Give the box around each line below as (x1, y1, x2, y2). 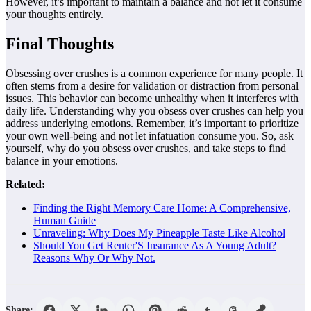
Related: (6, 178, 45, 191)
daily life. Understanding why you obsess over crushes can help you (6, 105, 303, 117)
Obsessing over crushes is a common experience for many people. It (6, 67, 303, 80)
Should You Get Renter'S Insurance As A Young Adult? (33, 239, 276, 252)
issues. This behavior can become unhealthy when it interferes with (6, 92, 299, 105)
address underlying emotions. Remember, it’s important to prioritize (6, 117, 299, 130)
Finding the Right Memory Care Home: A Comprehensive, (33, 202, 291, 215)
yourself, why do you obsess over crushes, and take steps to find (6, 142, 286, 155)
